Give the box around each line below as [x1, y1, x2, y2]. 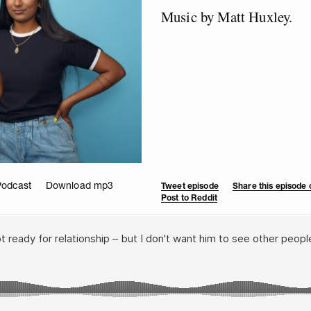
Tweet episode [161, 180, 219, 191]
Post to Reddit [161, 192, 217, 203]
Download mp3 [45, 178, 114, 192]
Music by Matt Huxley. [161, 6, 293, 26]
